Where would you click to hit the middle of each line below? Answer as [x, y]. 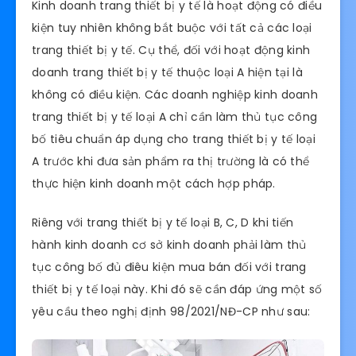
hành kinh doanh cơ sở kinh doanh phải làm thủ [169, 245]
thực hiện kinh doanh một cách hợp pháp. [154, 184]
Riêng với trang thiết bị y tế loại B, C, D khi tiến [163, 223]
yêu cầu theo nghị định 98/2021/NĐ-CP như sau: [171, 312]
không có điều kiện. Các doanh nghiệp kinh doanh [175, 95]
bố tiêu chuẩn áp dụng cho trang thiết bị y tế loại [174, 139]
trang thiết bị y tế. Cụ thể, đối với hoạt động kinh [171, 50]
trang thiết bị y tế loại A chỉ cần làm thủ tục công [175, 117]
